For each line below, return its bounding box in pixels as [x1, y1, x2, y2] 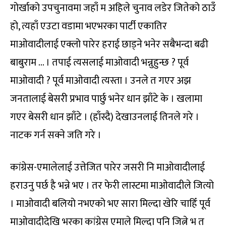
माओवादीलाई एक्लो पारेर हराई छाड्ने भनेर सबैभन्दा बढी [10, 35, 208, 53]
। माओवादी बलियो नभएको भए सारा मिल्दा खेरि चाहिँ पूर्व [10, 195, 210, 212]
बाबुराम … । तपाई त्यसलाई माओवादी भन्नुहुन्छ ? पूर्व [10, 53, 189, 71]
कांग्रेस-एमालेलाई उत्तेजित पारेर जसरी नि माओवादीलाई [10, 158, 205, 176]
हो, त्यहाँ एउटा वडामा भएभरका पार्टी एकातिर [10, 17, 167, 35]
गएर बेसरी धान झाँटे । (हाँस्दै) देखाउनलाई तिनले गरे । [10, 108, 199, 126]
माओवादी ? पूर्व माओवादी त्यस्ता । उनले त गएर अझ [10, 72, 191, 89]
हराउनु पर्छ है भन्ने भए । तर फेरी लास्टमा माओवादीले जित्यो [10, 177, 214, 194]
